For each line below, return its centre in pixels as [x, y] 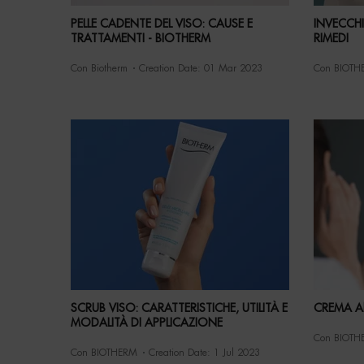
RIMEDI [331, 39]
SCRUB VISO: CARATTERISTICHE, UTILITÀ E [180, 308]
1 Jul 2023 [237, 353]
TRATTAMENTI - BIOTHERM [141, 39]
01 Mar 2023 [234, 69]
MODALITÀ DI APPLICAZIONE [147, 323]
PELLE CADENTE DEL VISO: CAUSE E [162, 24]
